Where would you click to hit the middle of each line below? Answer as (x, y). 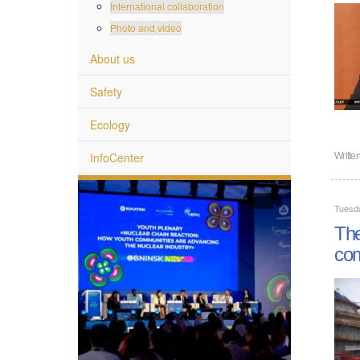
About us (112, 57)
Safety (106, 90)
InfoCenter (117, 156)
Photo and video (146, 27)
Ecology (110, 123)
